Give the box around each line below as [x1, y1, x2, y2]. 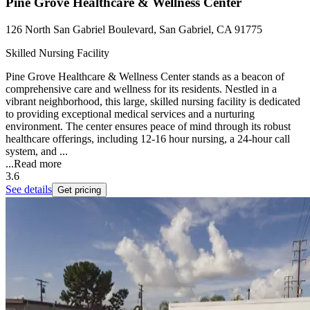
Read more [14, 158, 62, 170]
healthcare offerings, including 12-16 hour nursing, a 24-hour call [6, 133, 290, 145]
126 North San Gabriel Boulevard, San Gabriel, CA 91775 [6, 24, 262, 36]
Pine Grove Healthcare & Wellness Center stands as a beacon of [6, 71, 284, 83]
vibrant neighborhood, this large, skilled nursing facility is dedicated [6, 95, 300, 108]
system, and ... [6, 145, 68, 158]
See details [6, 183, 52, 196]
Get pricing [57, 185, 101, 196]
